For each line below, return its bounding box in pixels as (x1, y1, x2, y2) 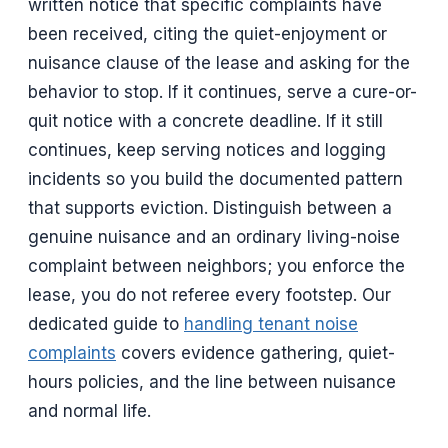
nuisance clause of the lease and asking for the (28, 53, 410, 74)
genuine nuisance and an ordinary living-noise (28, 227, 400, 248)
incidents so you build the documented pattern (28, 169, 403, 190)
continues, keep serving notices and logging (28, 140, 386, 161)
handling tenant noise (184, 314, 358, 335)
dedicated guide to (28, 314, 184, 335)
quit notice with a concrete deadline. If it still (28, 111, 383, 132)
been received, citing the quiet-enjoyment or (28, 24, 387, 45)
